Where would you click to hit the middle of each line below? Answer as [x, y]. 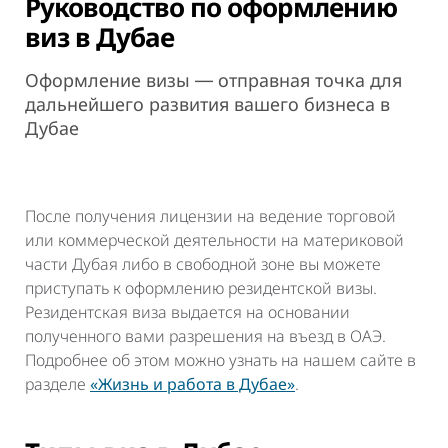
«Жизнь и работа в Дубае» [192, 384]
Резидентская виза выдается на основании [187, 312]
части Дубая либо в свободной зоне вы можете [203, 264]
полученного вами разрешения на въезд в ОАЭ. [205, 336]
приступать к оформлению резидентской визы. [201, 288]
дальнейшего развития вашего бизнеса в [207, 104]
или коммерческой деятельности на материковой [214, 240]
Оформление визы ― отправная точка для [213, 80]
